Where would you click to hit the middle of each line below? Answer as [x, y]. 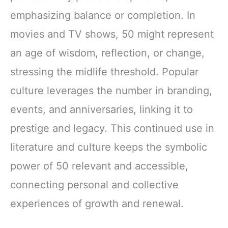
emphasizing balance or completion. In [103, 16]
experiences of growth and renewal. [97, 204]
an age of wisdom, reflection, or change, [107, 53]
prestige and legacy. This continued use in [112, 129]
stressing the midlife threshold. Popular [104, 72]
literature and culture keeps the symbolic [109, 147]
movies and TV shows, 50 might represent [112, 34]
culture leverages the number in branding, [111, 91]
